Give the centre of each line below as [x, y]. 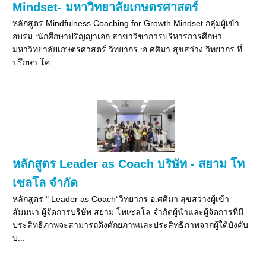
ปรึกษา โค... [35, 62]
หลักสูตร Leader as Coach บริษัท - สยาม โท [129, 164]
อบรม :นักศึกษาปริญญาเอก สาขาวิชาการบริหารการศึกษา [118, 36]
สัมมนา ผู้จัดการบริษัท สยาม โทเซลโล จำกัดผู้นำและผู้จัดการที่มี [128, 212]
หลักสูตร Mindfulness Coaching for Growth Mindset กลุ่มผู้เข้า [126, 23]
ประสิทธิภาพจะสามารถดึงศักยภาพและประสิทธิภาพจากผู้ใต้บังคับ [131, 225]
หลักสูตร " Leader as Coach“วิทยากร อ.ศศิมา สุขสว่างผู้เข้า [121, 199]
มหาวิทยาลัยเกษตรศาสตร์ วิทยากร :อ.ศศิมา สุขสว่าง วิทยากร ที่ [128, 49]
